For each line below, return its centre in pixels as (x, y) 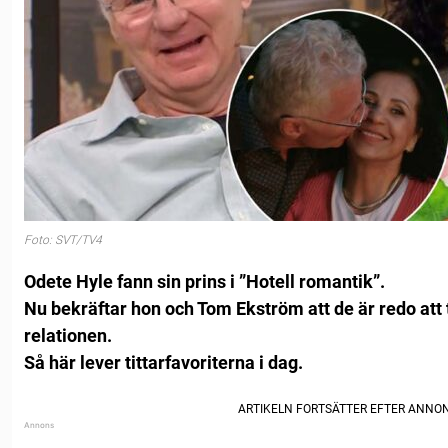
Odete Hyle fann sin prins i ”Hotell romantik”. (204, 282)
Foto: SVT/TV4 (63, 239)
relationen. (68, 336)
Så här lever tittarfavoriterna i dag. (163, 363)
